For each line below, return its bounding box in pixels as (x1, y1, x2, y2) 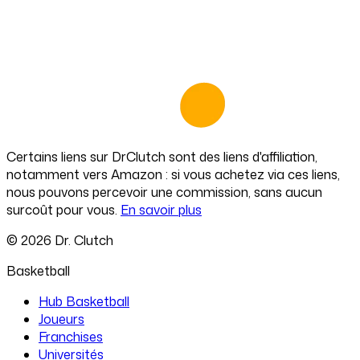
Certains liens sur (6, 147, 112, 166)
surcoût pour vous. (6, 200, 117, 219)
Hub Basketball (39, 292, 129, 310)
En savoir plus (121, 200, 202, 219)
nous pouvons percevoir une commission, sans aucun (6, 182, 322, 201)
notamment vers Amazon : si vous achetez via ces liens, (6, 165, 340, 183)
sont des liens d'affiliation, (166, 147, 317, 166)
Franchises (39, 327, 103, 346)
